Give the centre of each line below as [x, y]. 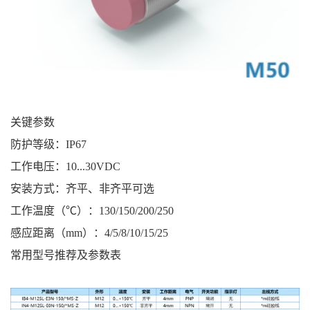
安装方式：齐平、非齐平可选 [82, 188]
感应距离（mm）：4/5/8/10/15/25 [89, 232]
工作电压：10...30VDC [65, 166]
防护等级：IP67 [48, 144]
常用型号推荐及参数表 [65, 255]
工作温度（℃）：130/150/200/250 [92, 210]
